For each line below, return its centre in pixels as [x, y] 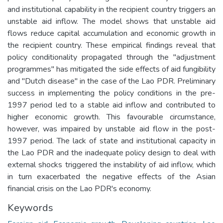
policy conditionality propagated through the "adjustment [111, 57]
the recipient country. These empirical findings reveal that [111, 45]
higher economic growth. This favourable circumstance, [111, 117]
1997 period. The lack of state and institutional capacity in [111, 141]
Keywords [30, 208]
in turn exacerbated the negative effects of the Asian [111, 176]
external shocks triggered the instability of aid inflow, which [111, 165]
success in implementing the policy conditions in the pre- [111, 93]
